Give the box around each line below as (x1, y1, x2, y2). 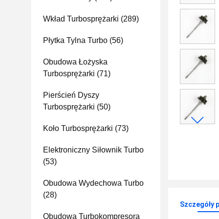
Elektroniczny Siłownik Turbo (43, 146, 144, 154)
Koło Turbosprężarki (43, 124, 113, 132)
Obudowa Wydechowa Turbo (43, 179, 144, 187)
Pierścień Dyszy (43, 91, 99, 99)
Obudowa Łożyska (43, 58, 108, 66)
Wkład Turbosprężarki (43, 15, 119, 23)
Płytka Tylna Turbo (43, 36, 108, 44)
